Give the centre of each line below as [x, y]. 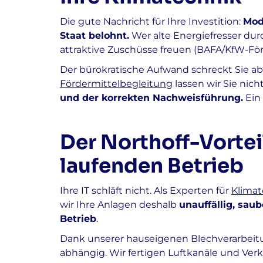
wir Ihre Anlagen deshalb [119, 204]
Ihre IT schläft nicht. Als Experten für [146, 190]
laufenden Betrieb [152, 166]
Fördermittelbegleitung [116, 83]
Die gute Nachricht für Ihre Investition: [151, 21]
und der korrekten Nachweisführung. [151, 97]
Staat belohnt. [95, 35]
